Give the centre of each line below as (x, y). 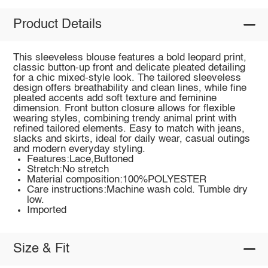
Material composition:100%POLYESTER (117, 179)
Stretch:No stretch (68, 169)
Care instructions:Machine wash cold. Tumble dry (138, 190)
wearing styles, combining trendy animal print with (124, 118)
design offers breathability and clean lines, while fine (130, 88)
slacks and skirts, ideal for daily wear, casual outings (131, 139)
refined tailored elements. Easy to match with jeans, (129, 129)
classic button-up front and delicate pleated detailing (129, 68)
